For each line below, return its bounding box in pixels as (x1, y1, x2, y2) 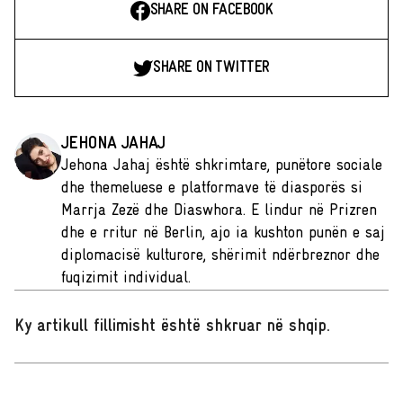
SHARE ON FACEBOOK (149, 2, 273, 20)
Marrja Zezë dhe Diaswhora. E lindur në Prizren (61, 202, 377, 220)
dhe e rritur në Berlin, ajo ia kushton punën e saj (61, 225, 385, 243)
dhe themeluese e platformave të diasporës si (61, 180, 363, 198)
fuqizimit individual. (61, 270, 191, 288)
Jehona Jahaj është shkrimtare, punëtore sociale (61, 157, 382, 175)
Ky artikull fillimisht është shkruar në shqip (14, 318, 327, 336)
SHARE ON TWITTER (153, 59, 270, 77)
